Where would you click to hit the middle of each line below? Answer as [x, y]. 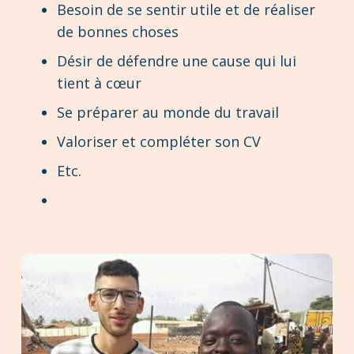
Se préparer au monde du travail [168, 112]
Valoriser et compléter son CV [159, 141]
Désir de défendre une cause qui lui [177, 60]
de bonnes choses [118, 31]
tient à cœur [99, 83]
